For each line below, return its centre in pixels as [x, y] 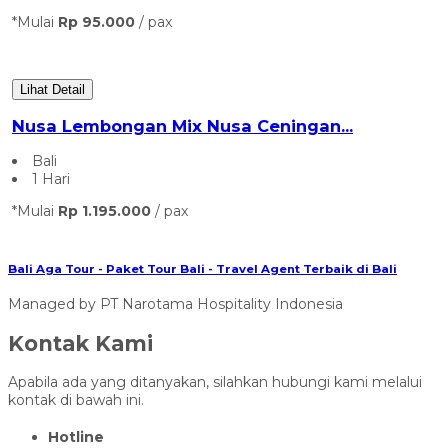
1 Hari [51, 179]
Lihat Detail [52, 89]
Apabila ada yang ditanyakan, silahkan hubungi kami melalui [215, 382]
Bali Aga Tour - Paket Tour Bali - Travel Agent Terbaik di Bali [202, 268]
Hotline [76, 436]
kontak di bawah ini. [76, 400]
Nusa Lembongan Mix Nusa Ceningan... [182, 126]
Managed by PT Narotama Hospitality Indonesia [175, 304]
